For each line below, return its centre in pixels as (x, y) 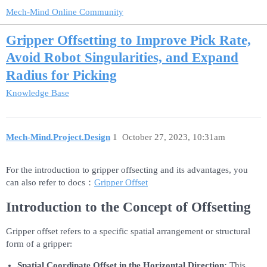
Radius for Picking (61, 75)
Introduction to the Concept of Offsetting (128, 207)
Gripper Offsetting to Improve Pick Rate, (128, 41)
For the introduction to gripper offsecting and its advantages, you (127, 170)
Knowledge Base (38, 93)
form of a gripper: (39, 243)
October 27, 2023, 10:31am (173, 137)
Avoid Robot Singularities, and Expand (122, 58)
